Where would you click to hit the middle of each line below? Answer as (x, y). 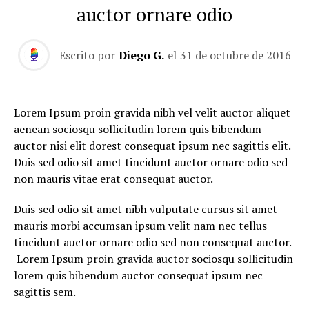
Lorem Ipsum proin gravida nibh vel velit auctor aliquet (152, 112)
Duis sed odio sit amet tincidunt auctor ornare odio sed (151, 162)
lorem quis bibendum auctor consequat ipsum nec (138, 275)
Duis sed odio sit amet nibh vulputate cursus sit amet (146, 209)
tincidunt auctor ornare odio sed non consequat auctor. (152, 242)
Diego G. (141, 55)
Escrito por (87, 55)
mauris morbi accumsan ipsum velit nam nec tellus (140, 226)
